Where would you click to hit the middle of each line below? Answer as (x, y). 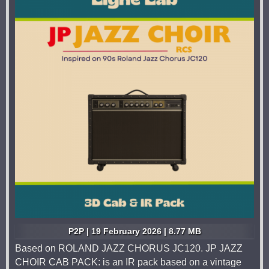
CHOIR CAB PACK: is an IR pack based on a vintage (128, 262)
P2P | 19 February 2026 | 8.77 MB (134, 231)
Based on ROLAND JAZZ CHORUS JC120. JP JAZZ (129, 249)
